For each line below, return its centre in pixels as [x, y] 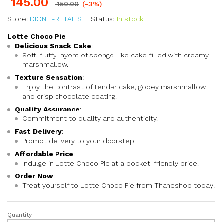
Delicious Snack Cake [53, 46]
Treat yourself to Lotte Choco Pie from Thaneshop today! [118, 185]
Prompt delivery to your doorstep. [79, 141]
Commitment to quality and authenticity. [90, 118]
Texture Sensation [49, 77]
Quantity [20, 215]
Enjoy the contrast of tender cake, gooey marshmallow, [114, 87]
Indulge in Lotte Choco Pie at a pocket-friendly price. [111, 163]
